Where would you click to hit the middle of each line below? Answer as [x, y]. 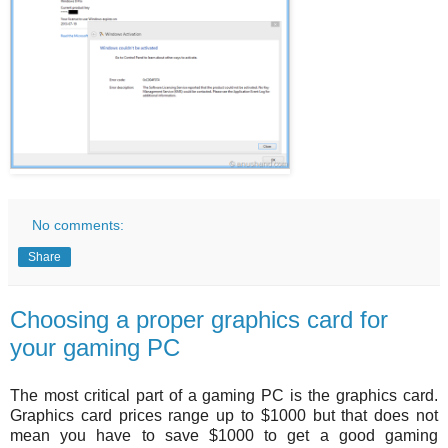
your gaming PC [95, 347]
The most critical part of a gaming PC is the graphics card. [224, 395]
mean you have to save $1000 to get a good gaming [224, 435]
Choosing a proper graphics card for [199, 319]
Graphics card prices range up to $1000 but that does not [224, 415]
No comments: [78, 224]
